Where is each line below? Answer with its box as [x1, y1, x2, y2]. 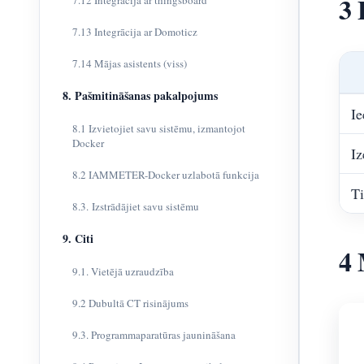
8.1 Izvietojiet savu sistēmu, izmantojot [72, 121, 245, 136]
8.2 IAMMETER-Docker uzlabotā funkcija [72, 167, 259, 182]
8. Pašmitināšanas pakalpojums [63, 87, 218, 104]
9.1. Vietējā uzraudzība [72, 264, 174, 279]
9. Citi [63, 230, 93, 247]
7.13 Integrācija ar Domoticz [72, 24, 197, 39]
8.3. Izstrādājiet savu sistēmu [72, 199, 199, 214]
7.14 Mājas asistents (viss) [72, 56, 187, 71]
